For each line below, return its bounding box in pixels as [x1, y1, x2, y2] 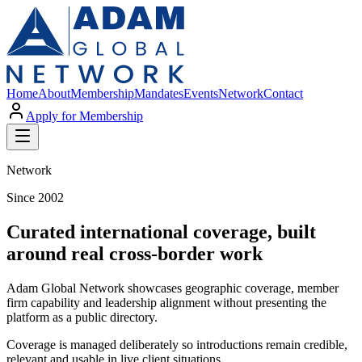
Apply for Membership [26, 109, 143, 123]
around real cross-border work [6, 242, 263, 264]
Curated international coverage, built [6, 221, 316, 242]
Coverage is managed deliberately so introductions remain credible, [6, 337, 347, 351]
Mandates [134, 86, 183, 100]
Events [183, 86, 218, 100]
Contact [263, 86, 303, 100]
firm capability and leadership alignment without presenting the [6, 295, 326, 309]
